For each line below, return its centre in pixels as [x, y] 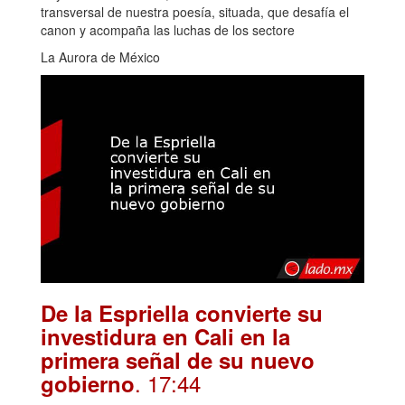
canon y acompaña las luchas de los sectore [168, 29]
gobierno [88, 384]
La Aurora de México [100, 57]
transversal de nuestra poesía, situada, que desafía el [195, 11]
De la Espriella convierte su [182, 313]
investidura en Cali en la [165, 337]
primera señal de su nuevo [178, 360]
